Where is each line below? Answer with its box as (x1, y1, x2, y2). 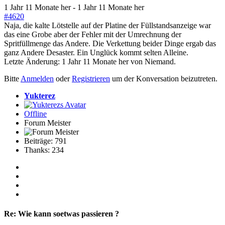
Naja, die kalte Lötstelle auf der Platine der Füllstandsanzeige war (4, 21, 211, 30)
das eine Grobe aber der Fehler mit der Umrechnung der (4, 30, 181, 39)
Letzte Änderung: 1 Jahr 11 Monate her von (4, 57, 145, 66)
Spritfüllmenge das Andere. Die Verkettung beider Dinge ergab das (4, 39, 216, 48)
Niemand (145, 57, 174, 66)
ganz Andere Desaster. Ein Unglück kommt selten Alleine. (4, 48, 188, 57)
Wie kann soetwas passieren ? (16, 209, 119, 218)
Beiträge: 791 (24, 137, 67, 146)
